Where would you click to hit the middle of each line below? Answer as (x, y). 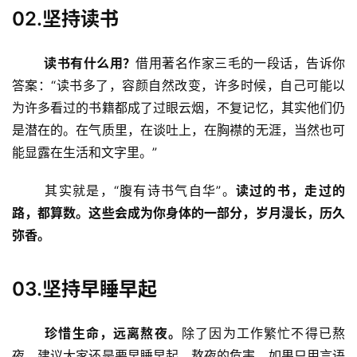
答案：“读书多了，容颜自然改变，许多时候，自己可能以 (178, 86)
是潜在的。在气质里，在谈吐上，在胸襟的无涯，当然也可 (178, 130)
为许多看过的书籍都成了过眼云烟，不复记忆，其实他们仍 (178, 108)
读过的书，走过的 (290, 191)
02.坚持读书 (65, 19)
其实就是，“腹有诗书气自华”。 (140, 191)
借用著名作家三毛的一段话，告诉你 (241, 63)
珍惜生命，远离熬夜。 (114, 333)
